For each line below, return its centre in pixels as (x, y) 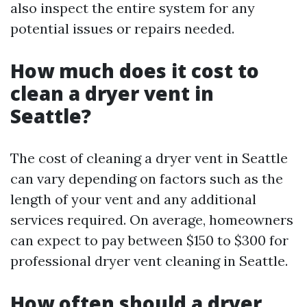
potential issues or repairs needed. (122, 28)
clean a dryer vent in (112, 93)
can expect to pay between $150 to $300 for (149, 240)
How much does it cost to (135, 71)
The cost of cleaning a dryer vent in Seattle (149, 158)
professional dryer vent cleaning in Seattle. (149, 261)
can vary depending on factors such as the (147, 179)
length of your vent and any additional (133, 199)
